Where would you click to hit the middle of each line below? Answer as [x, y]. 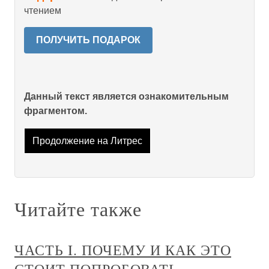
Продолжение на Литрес [87, 141]
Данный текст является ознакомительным [126, 97]
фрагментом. [56, 111]
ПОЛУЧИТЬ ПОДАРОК [88, 40]
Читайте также [78, 208]
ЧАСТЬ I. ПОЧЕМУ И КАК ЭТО [123, 249]
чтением [43, 11]
